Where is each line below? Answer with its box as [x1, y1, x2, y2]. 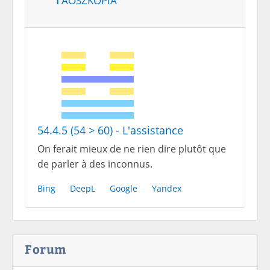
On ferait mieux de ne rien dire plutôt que [37, 142, 226, 155]
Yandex [152, 183, 181, 194]
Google [110, 183, 137, 194]
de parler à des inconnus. [37, 157, 152, 171]
